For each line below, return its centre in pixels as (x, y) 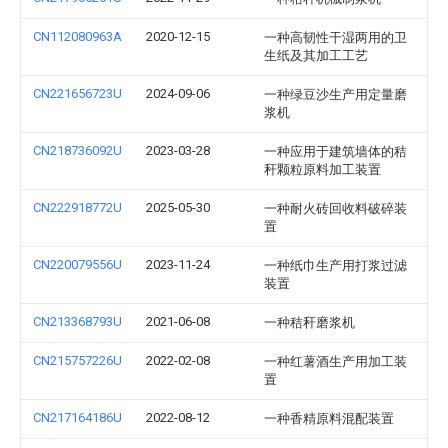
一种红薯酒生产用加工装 (335, 361)
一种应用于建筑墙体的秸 (335, 151)
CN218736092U (77, 150)
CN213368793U (77, 321)
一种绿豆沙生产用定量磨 (335, 94)
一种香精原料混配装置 (329, 418)
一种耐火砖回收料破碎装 (335, 208)
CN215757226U (77, 360)
